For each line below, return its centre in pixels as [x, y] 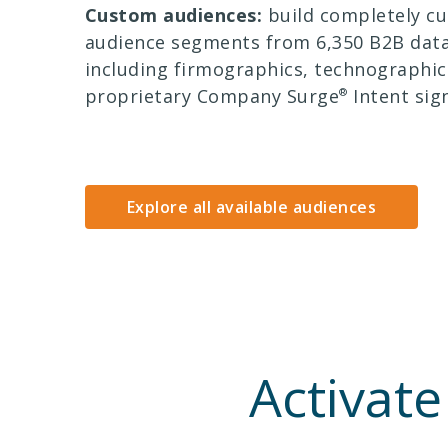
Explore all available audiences [251, 207]
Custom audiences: [173, 15]
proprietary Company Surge [211, 96]
